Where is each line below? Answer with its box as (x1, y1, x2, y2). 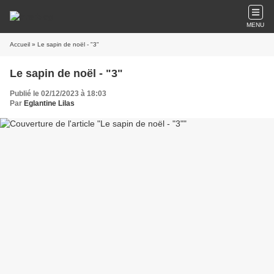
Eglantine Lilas (24, 99, 75, 108)
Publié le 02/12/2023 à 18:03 (10, 89, 106, 98)
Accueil (10, 41, 30, 48)
